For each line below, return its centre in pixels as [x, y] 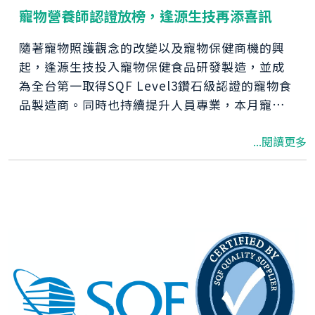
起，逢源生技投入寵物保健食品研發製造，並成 [152, 66]
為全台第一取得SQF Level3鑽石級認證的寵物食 [155, 85]
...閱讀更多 [280, 141]
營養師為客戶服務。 [76, 142]
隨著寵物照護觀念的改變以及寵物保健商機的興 [152, 47]
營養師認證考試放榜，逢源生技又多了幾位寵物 [152, 123]
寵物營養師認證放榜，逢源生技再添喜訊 [146, 15]
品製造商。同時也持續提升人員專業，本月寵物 [152, 104]
